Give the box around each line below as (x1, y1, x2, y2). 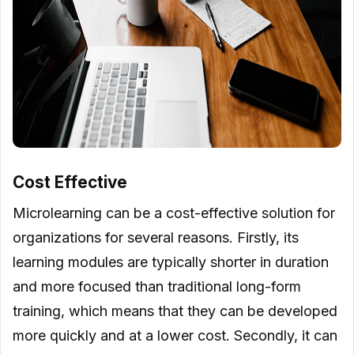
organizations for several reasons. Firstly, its (13, 228, 299, 246)
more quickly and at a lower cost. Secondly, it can (13, 326, 337, 344)
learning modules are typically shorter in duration (13, 253, 329, 270)
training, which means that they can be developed (13, 302, 337, 319)
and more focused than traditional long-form (13, 277, 301, 295)
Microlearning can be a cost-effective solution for (13, 204, 335, 221)
